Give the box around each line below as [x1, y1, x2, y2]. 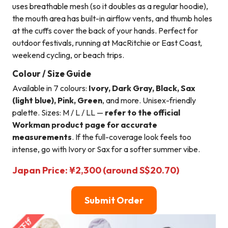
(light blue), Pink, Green [12, 95, 102, 106]
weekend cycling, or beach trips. [12, 49, 124, 60]
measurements [12, 132, 72, 142]
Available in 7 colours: [12, 83, 89, 94]
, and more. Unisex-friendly [102, 95, 196, 106]
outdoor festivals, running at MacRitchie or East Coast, [12, 37, 202, 48]
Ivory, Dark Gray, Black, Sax [89, 83, 195, 94]
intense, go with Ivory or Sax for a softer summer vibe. [12, 144, 200, 155]
